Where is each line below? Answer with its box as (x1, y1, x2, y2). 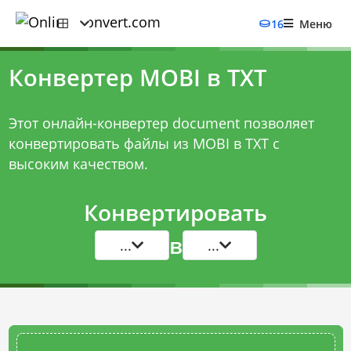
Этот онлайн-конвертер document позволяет (8, 114, 314, 132)
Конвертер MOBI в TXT (8, 62, 266, 93)
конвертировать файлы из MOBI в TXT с (8, 134, 280, 153)
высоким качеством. (8, 154, 148, 173)
